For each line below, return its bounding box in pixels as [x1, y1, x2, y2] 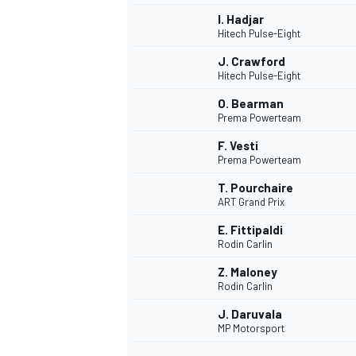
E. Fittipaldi [218, 222, 283, 238]
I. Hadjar [218, 12, 264, 27]
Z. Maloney [218, 265, 277, 280]
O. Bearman [218, 96, 284, 111]
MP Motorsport [218, 322, 284, 335]
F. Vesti [218, 138, 258, 153]
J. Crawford [218, 54, 285, 69]
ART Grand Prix [218, 195, 284, 209]
